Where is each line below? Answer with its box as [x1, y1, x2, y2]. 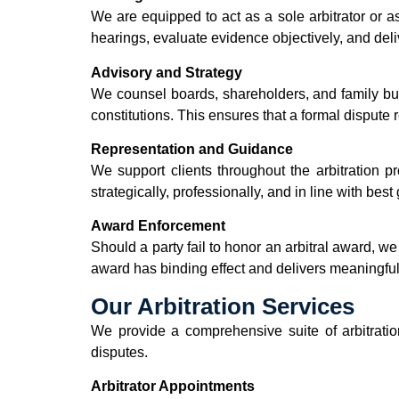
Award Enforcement [91, 218, 225, 234]
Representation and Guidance [91, 141, 293, 157]
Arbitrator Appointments [91, 379, 255, 395]
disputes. [91, 344, 148, 360]
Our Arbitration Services [91, 292, 354, 320]
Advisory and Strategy [91, 64, 242, 80]
